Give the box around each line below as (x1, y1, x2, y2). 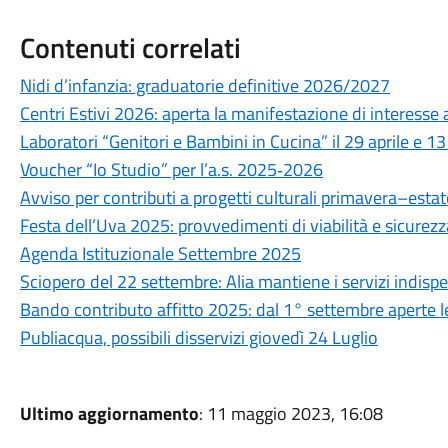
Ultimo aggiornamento (19, 400, 199, 427)
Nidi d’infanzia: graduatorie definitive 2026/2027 (19, 72, 390, 99)
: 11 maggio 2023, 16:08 (198, 400, 383, 427)
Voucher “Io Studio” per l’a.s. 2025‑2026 (19, 156, 323, 183)
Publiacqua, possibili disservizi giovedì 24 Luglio (19, 324, 378, 351)
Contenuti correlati (19, 26, 241, 69)
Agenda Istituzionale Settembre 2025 (19, 240, 301, 267)
